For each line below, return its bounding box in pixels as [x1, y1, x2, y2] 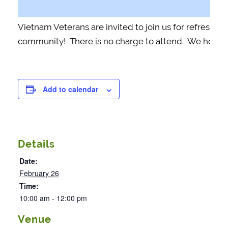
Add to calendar [43, 84, 98, 95]
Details [18, 138, 55, 150]
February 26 [19, 168, 59, 179]
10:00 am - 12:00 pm [19, 193, 87, 204]
